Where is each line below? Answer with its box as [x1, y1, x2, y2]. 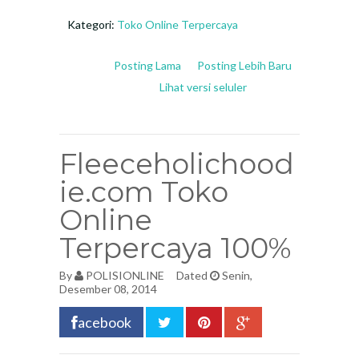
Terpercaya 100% [59, 231, 291, 265]
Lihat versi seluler [159, 80, 247, 94]
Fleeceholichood [59, 147, 294, 181]
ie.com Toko [59, 175, 228, 209]
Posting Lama [114, 58, 181, 72]
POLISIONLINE [86, 268, 164, 282]
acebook [78, 313, 131, 331]
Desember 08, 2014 [59, 282, 157, 296]
